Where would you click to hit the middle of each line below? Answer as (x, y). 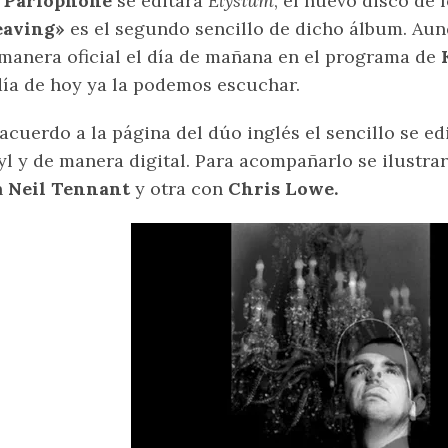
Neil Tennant (69, 189)
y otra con (176, 189)
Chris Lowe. (280, 189)
